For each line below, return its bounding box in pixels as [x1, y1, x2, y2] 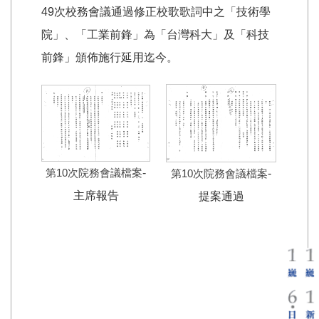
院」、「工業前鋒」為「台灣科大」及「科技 [41, 28, 269, 41]
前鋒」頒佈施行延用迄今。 [41, 51, 178, 63]
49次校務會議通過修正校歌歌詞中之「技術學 [41, 5, 271, 18]
